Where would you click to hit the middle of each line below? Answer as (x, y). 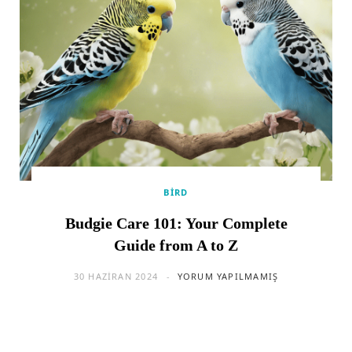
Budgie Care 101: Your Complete (176, 224)
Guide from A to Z (176, 246)
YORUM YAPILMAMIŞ (228, 277)
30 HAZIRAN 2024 (115, 277)
